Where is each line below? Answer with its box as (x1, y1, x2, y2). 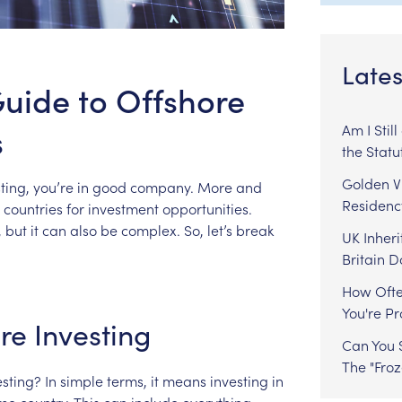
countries (3, 197, 63, 218)
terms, (106, 370, 147, 390)
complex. (120, 219, 180, 240)
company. (129, 176, 194, 197)
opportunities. (162, 197, 252, 218)
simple (59, 370, 103, 390)
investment (87, 197, 159, 218)
